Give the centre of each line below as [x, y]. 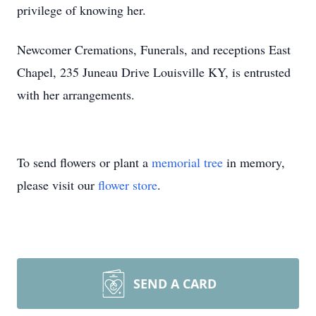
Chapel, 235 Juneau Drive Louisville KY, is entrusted [154, 72]
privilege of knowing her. [81, 10]
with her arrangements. [78, 95]
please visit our [57, 185]
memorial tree [187, 162]
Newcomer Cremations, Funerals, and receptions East [154, 49]
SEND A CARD [175, 284]
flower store [128, 185]
